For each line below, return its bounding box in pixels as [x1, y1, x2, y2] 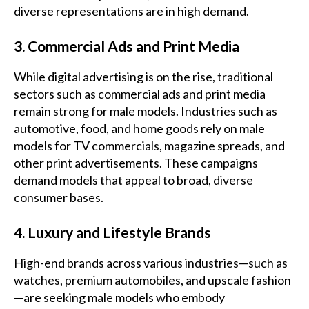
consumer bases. [14, 190, 106, 206]
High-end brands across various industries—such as [14, 255, 288, 271]
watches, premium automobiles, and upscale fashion [14, 272, 291, 288]
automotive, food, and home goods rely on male [14, 121, 265, 137]
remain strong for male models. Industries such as [14, 103, 277, 119]
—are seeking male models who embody [14, 290, 225, 306]
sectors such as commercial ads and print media [14, 86, 266, 102]
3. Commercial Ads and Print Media [14, 37, 239, 55]
